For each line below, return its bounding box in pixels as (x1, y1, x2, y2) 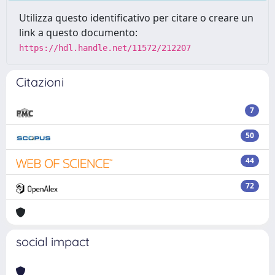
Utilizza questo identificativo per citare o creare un (19, 11, 254, 25)
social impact (16, 234, 90, 249)
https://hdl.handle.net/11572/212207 (19, 43, 191, 53)
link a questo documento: (19, 26, 137, 39)
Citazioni (16, 74, 64, 90)
